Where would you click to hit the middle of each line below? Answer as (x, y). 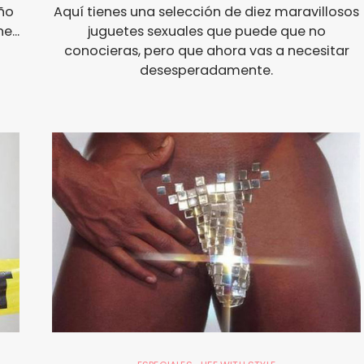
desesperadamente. (206, 70)
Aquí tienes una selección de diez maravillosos (206, 11)
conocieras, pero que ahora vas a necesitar (206, 50)
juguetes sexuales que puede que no (206, 31)
